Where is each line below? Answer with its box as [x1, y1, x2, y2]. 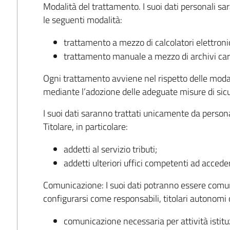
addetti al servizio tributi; [64, 142, 158, 157]
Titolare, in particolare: [43, 120, 128, 134]
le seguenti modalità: [43, 12, 123, 27]
